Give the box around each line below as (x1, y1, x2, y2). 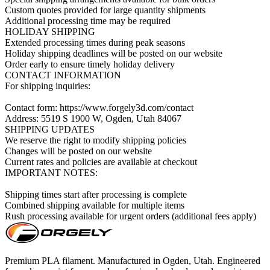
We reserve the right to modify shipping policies (5, 135, 186, 146)
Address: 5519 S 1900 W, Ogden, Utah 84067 (5, 113, 181, 124)
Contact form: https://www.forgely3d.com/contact (5, 102, 193, 113)
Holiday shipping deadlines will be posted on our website (5, 48, 222, 59)
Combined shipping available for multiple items (5, 200, 184, 211)
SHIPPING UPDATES (5, 124, 95, 135)
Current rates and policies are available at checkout (5, 157, 197, 168)
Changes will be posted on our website (5, 146, 152, 157)
